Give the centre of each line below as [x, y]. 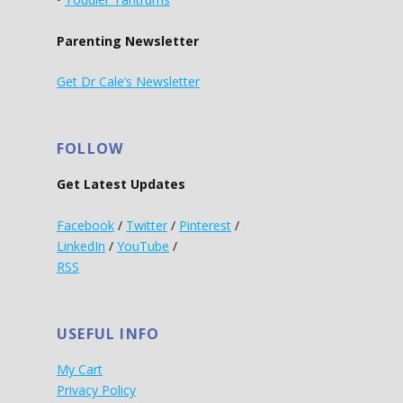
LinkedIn [81, 246]
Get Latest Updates [121, 184]
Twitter [147, 225]
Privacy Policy [96, 390]
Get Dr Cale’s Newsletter [128, 82]
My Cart [80, 369]
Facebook [85, 225]
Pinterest [205, 225]
